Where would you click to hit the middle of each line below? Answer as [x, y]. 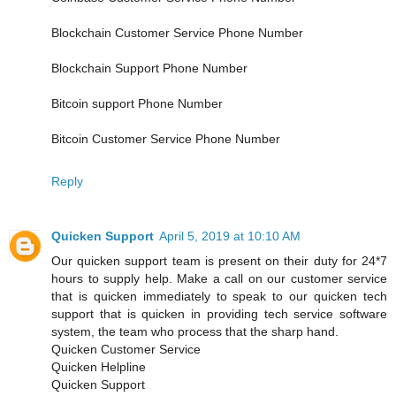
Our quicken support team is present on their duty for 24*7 [219, 260]
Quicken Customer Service [126, 349]
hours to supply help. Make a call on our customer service [219, 278]
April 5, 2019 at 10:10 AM [230, 236]
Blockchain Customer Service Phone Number [177, 32]
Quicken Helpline [99, 366]
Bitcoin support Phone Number [137, 103]
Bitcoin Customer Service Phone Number [166, 138]
